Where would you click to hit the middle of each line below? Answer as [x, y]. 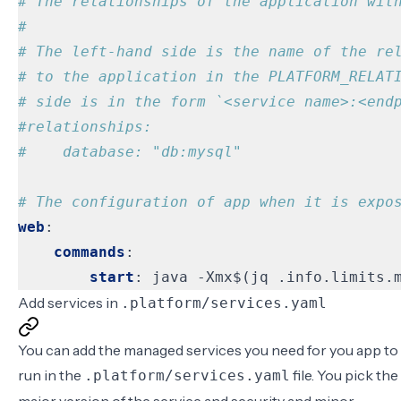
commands [90, 252]
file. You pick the [344, 375]
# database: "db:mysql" [130, 152]
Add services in [69, 303]
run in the [51, 375]
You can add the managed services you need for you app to [208, 350]
